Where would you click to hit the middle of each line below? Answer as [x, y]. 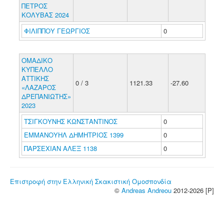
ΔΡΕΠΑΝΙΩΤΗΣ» [46, 96]
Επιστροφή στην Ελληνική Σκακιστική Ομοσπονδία [91, 181]
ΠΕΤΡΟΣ [34, 6]
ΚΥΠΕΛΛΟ [37, 69]
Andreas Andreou [146, 190]
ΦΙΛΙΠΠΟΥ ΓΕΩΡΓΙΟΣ [58, 31]
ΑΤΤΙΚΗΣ [35, 78]
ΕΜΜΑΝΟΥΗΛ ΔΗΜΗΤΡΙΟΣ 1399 [73, 135]
